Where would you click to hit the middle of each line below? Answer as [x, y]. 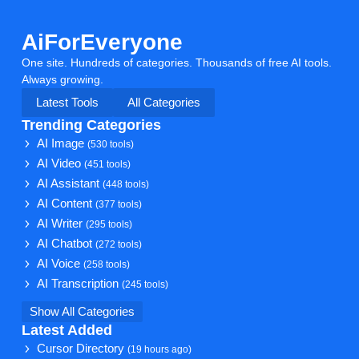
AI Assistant [70, 183]
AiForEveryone [102, 42]
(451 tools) [108, 163]
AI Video [61, 163]
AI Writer [62, 223]
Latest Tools [67, 102]
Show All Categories [82, 311]
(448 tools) [126, 184]
